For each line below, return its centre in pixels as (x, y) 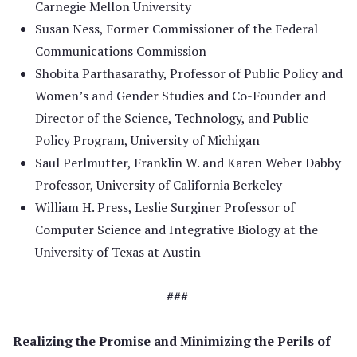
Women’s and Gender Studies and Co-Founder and (180, 96)
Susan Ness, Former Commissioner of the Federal (177, 29)
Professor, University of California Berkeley (159, 185)
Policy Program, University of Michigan (147, 140)
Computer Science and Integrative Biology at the (177, 229)
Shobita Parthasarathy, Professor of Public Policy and (189, 73)
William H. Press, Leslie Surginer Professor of (165, 207)
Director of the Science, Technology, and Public (172, 118)
